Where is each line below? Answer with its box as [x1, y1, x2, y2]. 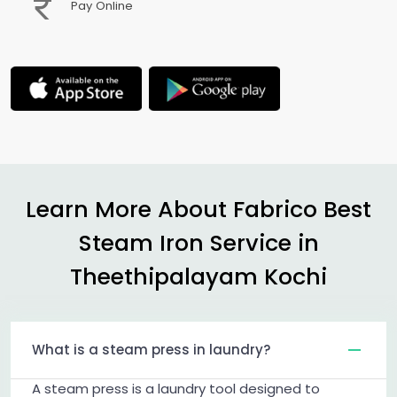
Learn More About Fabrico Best [26, 192, 371, 225]
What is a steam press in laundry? [32, 339, 270, 359]
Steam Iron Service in [78, 226, 319, 259]
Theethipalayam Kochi [70, 260, 327, 292]
